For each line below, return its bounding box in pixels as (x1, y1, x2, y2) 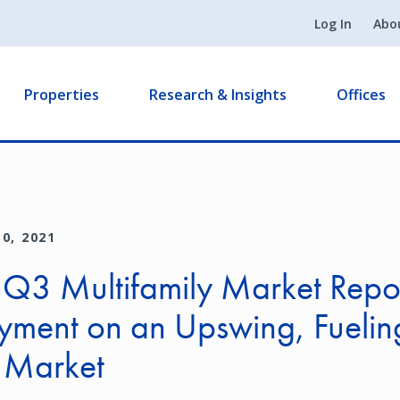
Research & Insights (149, 85, 287, 105)
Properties (24, 85, 99, 105)
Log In (314, 15, 352, 32)
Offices (337, 85, 386, 105)
